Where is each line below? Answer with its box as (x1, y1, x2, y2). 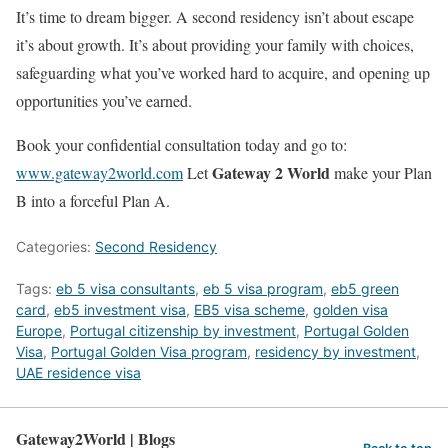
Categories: (16, 237, 95, 255)
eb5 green (331, 279, 399, 297)
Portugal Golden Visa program (51, 342, 247, 360)
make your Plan (330, 161, 432, 183)
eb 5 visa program (203, 279, 323, 297)
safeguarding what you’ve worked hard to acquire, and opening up (16, 61, 430, 83)
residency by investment (255, 342, 416, 360)
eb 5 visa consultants (56, 279, 195, 297)
